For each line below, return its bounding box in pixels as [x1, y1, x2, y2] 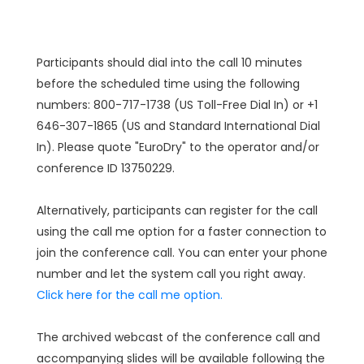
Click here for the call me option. [37, 287, 223, 303]
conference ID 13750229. [37, 160, 175, 176]
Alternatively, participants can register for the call [37, 202, 318, 219]
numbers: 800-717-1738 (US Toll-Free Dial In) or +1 [37, 97, 318, 113]
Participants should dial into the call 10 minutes [37, 54, 302, 71]
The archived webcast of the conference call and [37, 329, 320, 345]
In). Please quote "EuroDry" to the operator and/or [37, 139, 319, 155]
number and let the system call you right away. [37, 266, 305, 282]
